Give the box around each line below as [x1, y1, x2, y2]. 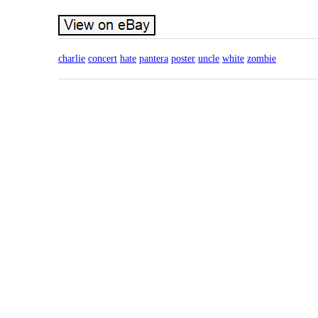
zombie [247, 53, 276, 64]
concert [88, 53, 117, 64]
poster [171, 53, 195, 64]
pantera [139, 53, 168, 64]
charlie [58, 53, 85, 64]
